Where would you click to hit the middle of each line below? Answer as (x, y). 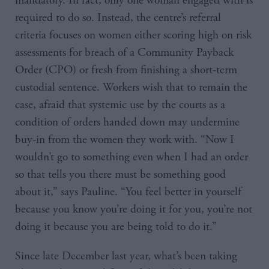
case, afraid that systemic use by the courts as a (120, 105)
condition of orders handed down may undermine (127, 122)
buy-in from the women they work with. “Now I (125, 140)
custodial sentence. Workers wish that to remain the (131, 88)
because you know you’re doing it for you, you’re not (134, 210)
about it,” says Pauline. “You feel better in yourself (128, 192)
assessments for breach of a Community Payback (124, 53)
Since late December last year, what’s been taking (126, 256)
